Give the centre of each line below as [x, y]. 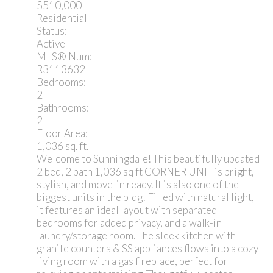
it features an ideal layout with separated [127, 210]
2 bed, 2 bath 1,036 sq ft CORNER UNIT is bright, [145, 172]
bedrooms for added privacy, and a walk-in [129, 223]
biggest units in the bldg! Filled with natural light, [145, 197]
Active [51, 44]
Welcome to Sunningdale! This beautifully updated [148, 159]
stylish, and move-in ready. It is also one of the [138, 185]
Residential [62, 18]
